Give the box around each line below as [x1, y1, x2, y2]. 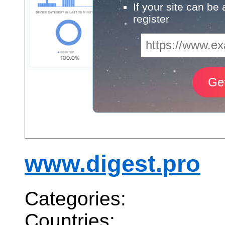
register [133, 13, 169, 25]
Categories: [25, 188, 126, 210]
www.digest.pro [25, 150, 200, 177]
